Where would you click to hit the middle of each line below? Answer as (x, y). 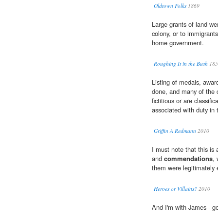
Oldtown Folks (170, 6)
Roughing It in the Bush (181, 64)
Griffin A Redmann (175, 131)
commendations (188, 159)
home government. (178, 43)
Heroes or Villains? (175, 189)
